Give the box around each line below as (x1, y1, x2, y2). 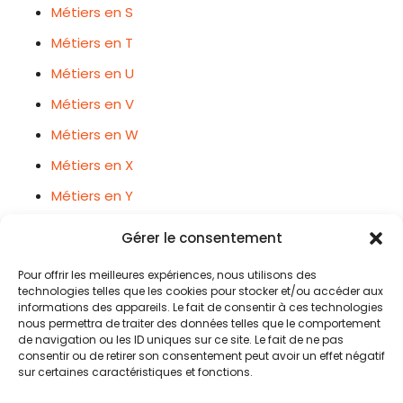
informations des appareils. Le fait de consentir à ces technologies (18, 300, 383, 315)
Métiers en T (51, 33, 134, 52)
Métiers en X (51, 156, 134, 175)
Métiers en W (51, 125, 139, 144)
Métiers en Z (51, 217, 134, 236)
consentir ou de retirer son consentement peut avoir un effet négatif (18, 348, 385, 363)
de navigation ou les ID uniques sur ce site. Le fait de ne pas (18, 332, 344, 347)
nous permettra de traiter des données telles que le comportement (18, 316, 381, 331)
